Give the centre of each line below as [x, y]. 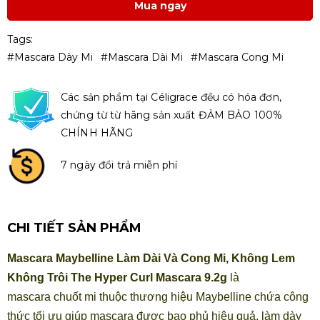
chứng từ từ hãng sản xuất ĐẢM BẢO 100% [172, 115]
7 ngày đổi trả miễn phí [119, 165]
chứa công [281, 296]
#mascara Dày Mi [51, 57]
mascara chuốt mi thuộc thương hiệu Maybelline [129, 296]
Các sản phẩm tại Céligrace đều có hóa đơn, [171, 97]
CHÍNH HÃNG [97, 132]
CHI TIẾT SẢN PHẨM [74, 227]
